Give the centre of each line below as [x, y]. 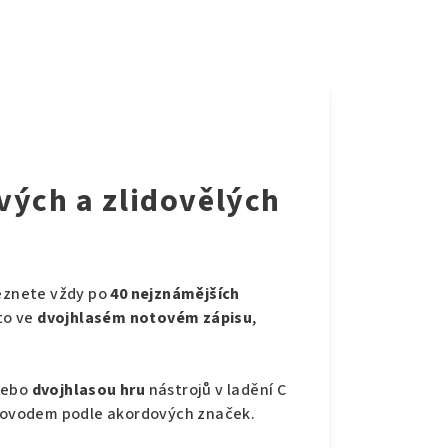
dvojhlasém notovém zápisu [145, 318]
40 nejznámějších [175, 294]
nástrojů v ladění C [216, 390]
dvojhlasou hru [88, 390]
